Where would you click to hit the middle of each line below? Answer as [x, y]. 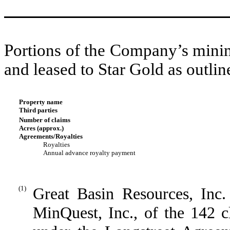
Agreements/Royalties [51, 137]
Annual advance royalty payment [89, 153]
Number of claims [44, 120]
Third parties [38, 110]
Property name [41, 102]
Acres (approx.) [41, 128]
